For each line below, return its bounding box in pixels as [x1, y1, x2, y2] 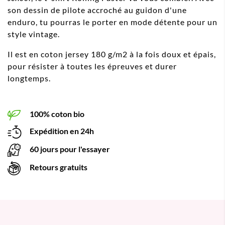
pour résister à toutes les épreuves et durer [8, 61, 177, 71]
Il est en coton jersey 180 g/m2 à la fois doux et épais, [8, 49, 216, 59]
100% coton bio [28, 109, 84, 119]
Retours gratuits [28, 162, 87, 172]
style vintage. [8, 29, 60, 39]
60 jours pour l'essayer [28, 144, 110, 154]
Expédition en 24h [28, 126, 94, 136]
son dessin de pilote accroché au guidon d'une [8, 5, 187, 15]
